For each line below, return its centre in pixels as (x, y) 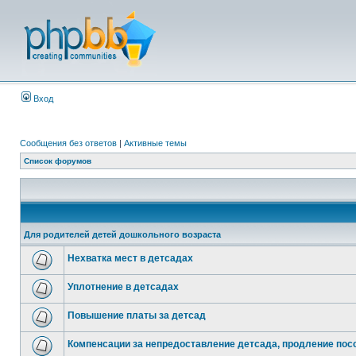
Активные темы (155, 143)
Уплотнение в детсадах (123, 287)
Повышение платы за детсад (137, 315)
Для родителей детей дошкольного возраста (122, 234)
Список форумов (58, 161)
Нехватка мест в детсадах (130, 258)
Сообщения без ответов (68, 143)
